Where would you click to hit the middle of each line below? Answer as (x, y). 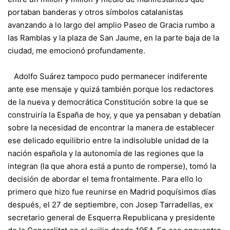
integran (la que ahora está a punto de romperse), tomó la (112, 166)
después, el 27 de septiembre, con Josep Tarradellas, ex (110, 204)
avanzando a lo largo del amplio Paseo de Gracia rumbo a (111, 25)
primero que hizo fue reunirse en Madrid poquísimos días (112, 191)
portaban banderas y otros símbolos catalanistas (95, 12)
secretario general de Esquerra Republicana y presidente (111, 217)
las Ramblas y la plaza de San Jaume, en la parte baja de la (113, 37)
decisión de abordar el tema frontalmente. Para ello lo (105, 179)
